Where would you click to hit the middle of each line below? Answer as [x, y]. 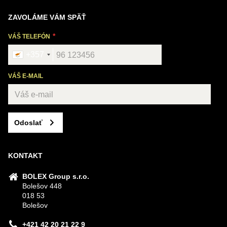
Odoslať [28, 123]
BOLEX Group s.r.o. [56, 176]
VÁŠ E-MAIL [26, 76]
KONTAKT [25, 156]
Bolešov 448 [42, 186]
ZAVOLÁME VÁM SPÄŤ [47, 17]
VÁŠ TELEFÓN [30, 36]
